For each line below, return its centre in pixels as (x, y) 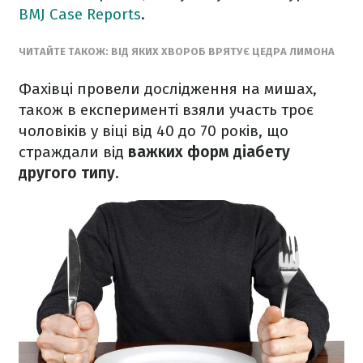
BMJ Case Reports (80, 14)
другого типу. (68, 173)
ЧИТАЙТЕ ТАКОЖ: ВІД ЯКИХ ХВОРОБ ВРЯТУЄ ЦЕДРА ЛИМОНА (177, 51)
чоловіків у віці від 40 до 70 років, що (154, 131)
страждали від (73, 152)
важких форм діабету (209, 152)
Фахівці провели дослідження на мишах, (168, 89)
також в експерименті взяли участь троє (166, 110)
